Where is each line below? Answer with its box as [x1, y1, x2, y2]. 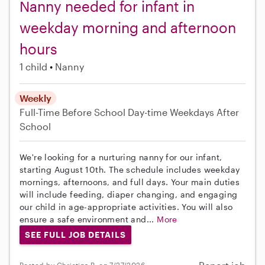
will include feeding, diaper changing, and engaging [20, 189, 238, 200]
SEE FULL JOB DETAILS [24, 230, 126, 240]
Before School [62, 106, 125, 118]
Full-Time [20, 106, 62, 118]
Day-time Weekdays [128, 106, 214, 118]
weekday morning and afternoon [20, 19, 236, 37]
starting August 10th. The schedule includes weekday [20, 164, 240, 175]
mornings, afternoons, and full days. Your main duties [20, 177, 240, 188]
